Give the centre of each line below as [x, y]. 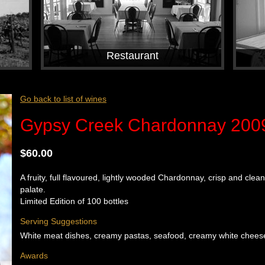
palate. [33, 190]
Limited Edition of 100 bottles [74, 201]
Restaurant [132, 56]
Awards [34, 256]
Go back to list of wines [63, 99]
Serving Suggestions [59, 222]
